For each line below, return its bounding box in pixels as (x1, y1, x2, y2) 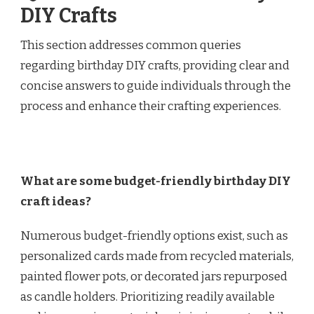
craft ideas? (20, 194, 91, 210)
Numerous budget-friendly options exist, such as (20, 228, 288, 244)
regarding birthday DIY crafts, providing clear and (20, 58, 289, 74)
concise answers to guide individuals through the (20, 78, 291, 94)
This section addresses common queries (20, 38, 241, 53)
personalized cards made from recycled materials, (20, 249, 294, 264)
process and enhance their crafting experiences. (20, 99, 281, 114)
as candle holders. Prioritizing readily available (20, 289, 275, 305)
